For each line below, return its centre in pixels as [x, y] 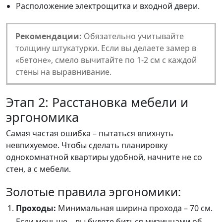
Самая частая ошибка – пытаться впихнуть [90, 133]
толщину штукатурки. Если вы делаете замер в [106, 48]
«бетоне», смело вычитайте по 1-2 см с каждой [106, 60]
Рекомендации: [49, 36]
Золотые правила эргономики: [93, 192]
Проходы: [36, 208]
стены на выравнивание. [63, 72]
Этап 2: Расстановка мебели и [97, 102]
